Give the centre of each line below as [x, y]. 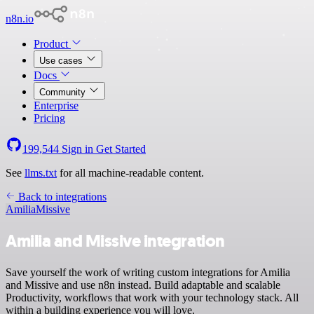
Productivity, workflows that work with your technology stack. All [152, 297]
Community [64, 92]
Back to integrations [61, 197]
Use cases [62, 61]
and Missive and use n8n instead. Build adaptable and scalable [143, 285]
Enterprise [56, 105]
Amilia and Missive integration [115, 241]
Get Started [121, 149]
